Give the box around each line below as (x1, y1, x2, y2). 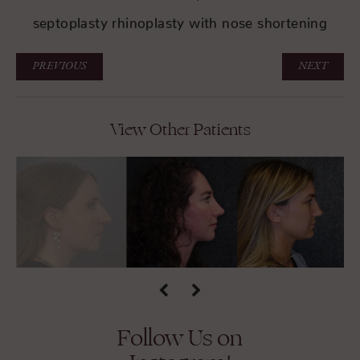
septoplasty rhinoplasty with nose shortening (32, 14, 328, 24)
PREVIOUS (32, 60, 87, 72)
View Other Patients (109, 117, 251, 142)
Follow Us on (117, 320, 243, 355)
